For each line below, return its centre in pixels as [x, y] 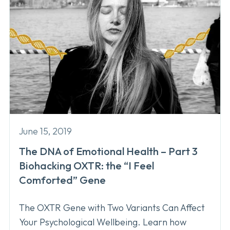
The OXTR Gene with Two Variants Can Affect [112, 207]
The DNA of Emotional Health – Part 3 [108, 151]
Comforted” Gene [62, 180]
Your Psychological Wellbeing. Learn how [103, 222]
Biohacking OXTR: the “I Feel [87, 166]
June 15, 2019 [45, 131]
